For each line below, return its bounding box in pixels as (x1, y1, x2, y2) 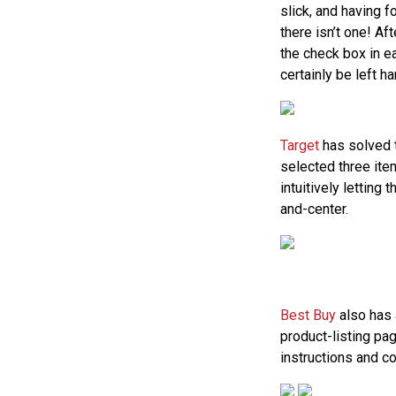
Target (279, 136, 319, 154)
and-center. (279, 200, 348, 217)
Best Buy (279, 306, 336, 324)
